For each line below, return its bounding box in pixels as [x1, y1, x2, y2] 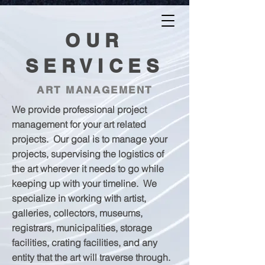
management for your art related [12, 118, 146, 130]
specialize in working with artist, [12, 192, 146, 204]
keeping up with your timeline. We [12, 177, 157, 189]
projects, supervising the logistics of [12, 148, 164, 160]
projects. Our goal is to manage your [12, 133, 167, 145]
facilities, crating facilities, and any [12, 237, 157, 248]
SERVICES [25, 54, 164, 77]
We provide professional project [12, 104, 147, 115]
